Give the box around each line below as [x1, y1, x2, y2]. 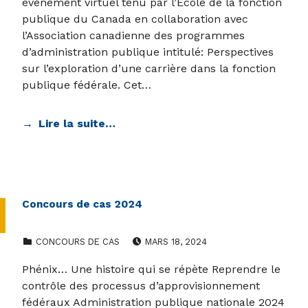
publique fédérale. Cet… [22, 78, 151, 92]
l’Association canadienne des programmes [22, 29, 245, 43]
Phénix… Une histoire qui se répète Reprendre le [22, 263, 280, 276]
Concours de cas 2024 [22, 198, 142, 211]
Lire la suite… [38, 117, 115, 131]
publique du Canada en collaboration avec [22, 12, 248, 26]
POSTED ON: [144, 229, 161, 240]
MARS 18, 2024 [144, 236, 207, 247]
